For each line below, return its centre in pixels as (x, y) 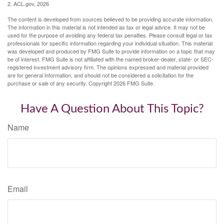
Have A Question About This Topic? (112, 109)
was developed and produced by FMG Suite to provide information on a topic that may (111, 51)
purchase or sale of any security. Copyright (60, 83)
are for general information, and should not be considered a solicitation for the (100, 75)
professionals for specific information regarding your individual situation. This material (110, 43)
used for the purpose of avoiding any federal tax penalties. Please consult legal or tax (110, 35)
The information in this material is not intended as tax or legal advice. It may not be (106, 27)
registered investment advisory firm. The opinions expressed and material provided (108, 67)
